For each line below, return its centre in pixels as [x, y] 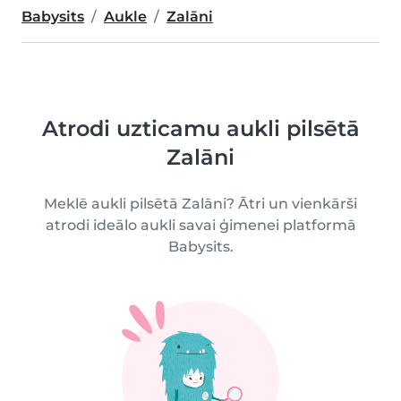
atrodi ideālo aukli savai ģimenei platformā [200, 225]
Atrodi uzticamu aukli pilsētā [200, 128]
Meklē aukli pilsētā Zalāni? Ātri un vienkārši [200, 204]
